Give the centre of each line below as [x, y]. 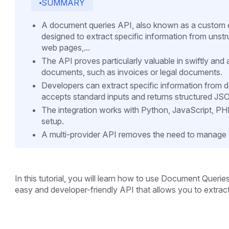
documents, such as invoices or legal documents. [132, 72]
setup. [52, 121]
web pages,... [65, 48]
